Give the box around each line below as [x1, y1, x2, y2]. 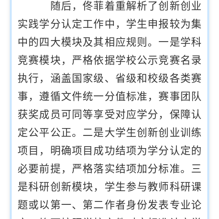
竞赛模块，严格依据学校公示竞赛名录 [18, 54, 201, 66]
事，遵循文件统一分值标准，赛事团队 [18, 90, 201, 103]
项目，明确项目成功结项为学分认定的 [18, 145, 201, 157]
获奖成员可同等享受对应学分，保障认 [18, 109, 201, 121]
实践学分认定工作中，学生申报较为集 [18, 18, 201, 30]
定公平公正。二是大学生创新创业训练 [18, 127, 201, 139]
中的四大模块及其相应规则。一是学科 [18, 36, 201, 48]
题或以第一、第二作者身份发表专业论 [18, 199, 201, 211]
